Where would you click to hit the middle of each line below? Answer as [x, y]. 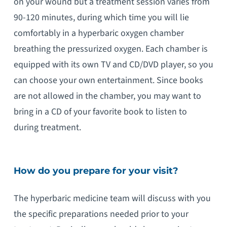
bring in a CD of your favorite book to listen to [100, 112]
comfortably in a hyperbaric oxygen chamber [99, 33]
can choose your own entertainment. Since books [108, 81]
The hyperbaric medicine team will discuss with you [112, 198]
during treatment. [47, 128]
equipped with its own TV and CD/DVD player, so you [113, 65]
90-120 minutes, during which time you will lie [101, 18]
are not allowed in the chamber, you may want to [107, 96]
